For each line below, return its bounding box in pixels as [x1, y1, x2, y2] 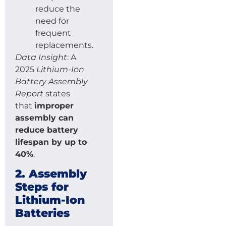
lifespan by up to [15, 137, 87, 147]
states [43, 88, 70, 98]
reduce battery [15, 125, 78, 135]
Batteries [15, 206, 70, 220]
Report [15, 88, 43, 98]
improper [34, 100, 74, 110]
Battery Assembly [15, 76, 88, 86]
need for [35, 16, 69, 26]
